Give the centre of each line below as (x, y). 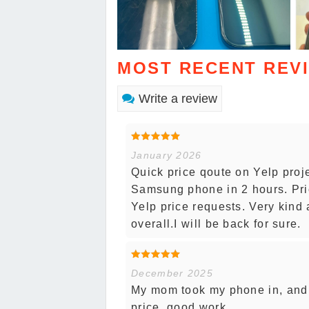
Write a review (178, 99)
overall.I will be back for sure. (216, 224)
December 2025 (172, 273)
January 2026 (167, 156)
